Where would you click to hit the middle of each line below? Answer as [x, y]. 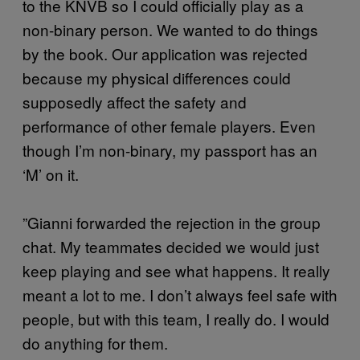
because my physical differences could [157, 78]
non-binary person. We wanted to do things [170, 30]
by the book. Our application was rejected [165, 54]
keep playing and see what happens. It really [176, 271]
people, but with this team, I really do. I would [176, 319]
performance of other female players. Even [169, 126]
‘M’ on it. [51, 174]
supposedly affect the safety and [135, 102]
